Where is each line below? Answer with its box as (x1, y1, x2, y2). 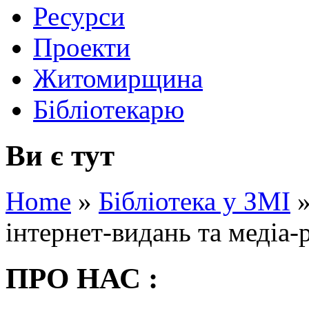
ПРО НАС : (6, 262, 158, 295)
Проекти (33, 32, 130, 62)
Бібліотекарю (33, 94, 184, 124)
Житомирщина (33, 63, 203, 93)
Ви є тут (6, 139, 114, 172)
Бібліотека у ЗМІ (99, 186, 290, 217)
